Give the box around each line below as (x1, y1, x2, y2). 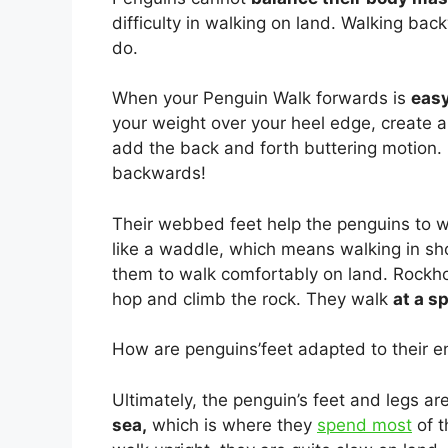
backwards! (112, 163, 206, 184)
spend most (317, 414, 412, 435)
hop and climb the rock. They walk (112, 288, 393, 309)
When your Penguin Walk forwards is (112, 88, 411, 109)
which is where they (147, 414, 317, 435)
